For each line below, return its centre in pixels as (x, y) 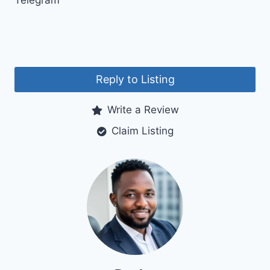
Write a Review (143, 110)
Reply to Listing (135, 80)
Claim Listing (142, 131)
